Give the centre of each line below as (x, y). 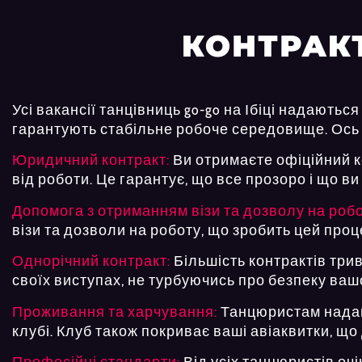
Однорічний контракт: (91, 261)
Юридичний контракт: (91, 160)
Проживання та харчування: (115, 311)
